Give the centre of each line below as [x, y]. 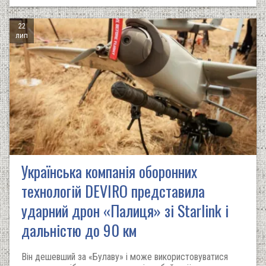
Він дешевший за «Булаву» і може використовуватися [125, 257]
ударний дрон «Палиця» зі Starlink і [125, 210]
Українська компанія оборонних [109, 171]
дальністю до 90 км [79, 230]
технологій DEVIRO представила [113, 191]
